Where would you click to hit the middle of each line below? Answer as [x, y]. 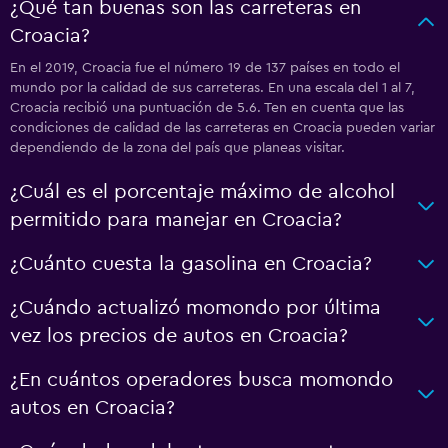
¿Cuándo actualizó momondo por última [195, 308]
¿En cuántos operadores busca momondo [201, 380]
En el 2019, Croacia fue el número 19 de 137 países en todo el [205, 68]
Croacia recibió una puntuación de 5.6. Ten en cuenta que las [207, 108]
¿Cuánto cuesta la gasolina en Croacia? [191, 264]
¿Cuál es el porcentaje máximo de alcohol [202, 192]
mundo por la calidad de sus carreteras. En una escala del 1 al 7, [212, 88]
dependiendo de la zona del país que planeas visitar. [177, 148]
